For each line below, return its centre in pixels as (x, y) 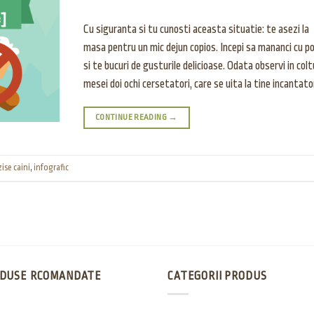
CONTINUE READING (132, 117)
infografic (51, 168)
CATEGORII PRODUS (217, 277)
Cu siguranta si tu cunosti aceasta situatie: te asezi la (196, 30)
